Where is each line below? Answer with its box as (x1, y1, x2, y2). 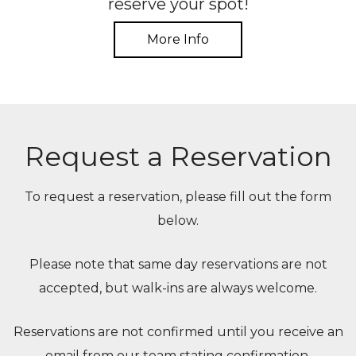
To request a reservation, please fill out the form (25, 188, 331, 204)
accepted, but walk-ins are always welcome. (39, 280, 317, 296)
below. (157, 212, 199, 228)
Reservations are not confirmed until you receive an (13, 323, 343, 339)
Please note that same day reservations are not (29, 256, 327, 272)
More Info (147, 31, 209, 47)
